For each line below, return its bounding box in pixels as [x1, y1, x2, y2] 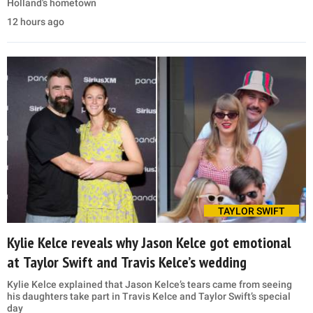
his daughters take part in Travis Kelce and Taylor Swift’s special [7, 291, 291, 303]
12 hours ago [7, 16, 64, 28]
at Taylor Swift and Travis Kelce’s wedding [7, 252, 247, 272]
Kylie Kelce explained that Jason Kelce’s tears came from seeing [7, 279, 292, 291]
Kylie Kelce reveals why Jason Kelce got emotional [7, 233, 291, 253]
